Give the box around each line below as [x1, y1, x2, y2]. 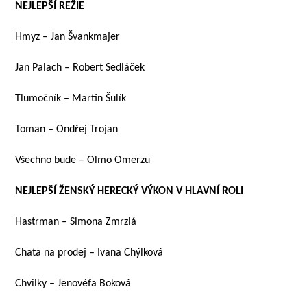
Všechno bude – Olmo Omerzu [15, 155, 151, 166]
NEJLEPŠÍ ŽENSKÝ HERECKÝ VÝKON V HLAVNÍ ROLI [15, 186, 244, 197]
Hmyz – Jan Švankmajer [15, 32, 121, 42]
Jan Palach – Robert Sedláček [15, 62, 145, 73]
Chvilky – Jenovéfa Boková [15, 278, 132, 289]
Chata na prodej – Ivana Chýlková [15, 247, 164, 258]
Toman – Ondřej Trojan [15, 124, 119, 135]
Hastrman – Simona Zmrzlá [15, 217, 137, 228]
